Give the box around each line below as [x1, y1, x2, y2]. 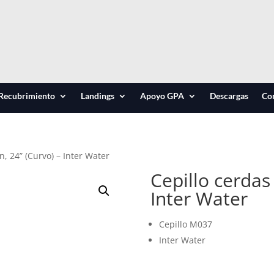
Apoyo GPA [139, 91, 184, 101]
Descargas [209, 91, 248, 101]
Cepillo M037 [158, 218, 212, 230]
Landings [80, 91, 114, 101]
